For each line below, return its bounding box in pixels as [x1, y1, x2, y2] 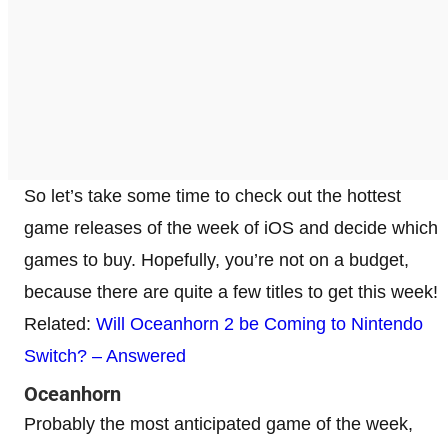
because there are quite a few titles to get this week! [24, 281, 438, 302]
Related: [24, 313, 96, 334]
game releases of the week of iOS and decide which [24, 217, 438, 238]
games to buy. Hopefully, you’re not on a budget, [24, 249, 409, 270]
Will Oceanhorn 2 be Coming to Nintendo [96, 313, 423, 334]
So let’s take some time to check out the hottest [24, 185, 401, 206]
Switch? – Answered [24, 345, 186, 366]
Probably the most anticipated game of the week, [24, 413, 413, 434]
